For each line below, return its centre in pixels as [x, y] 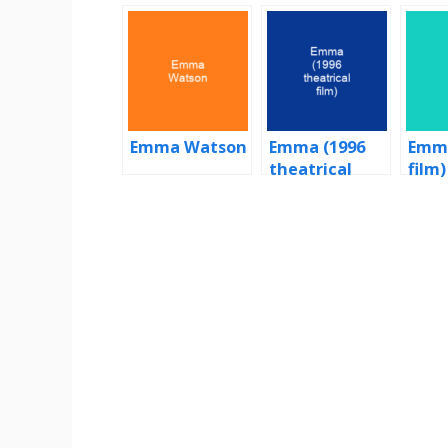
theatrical [310, 168]
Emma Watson [188, 146]
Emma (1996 [317, 146]
